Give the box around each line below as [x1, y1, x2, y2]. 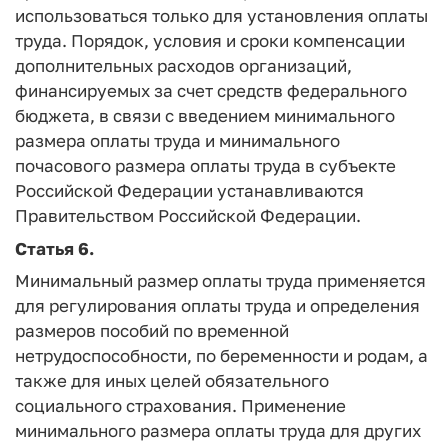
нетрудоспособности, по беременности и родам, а [15, 345, 428, 366]
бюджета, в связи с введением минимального [15, 105, 395, 126]
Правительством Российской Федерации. [15, 205, 365, 226]
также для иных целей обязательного [15, 370, 329, 391]
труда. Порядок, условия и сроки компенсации [15, 30, 405, 51]
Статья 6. [15, 237, 94, 259]
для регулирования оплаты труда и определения [15, 295, 420, 316]
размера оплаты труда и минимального [15, 130, 340, 151]
